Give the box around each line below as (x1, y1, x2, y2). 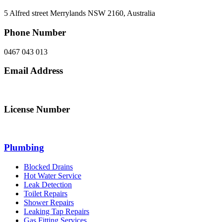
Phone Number (4, 27, 66, 38)
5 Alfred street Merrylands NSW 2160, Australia (4, 9, 155, 18)
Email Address (4, 65, 63, 76)
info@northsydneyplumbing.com (4, 86, 108, 95)
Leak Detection (24, 180, 72, 189)
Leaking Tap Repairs (24, 207, 89, 216)
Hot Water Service (24, 171, 81, 180)
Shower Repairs (24, 198, 74, 207)
